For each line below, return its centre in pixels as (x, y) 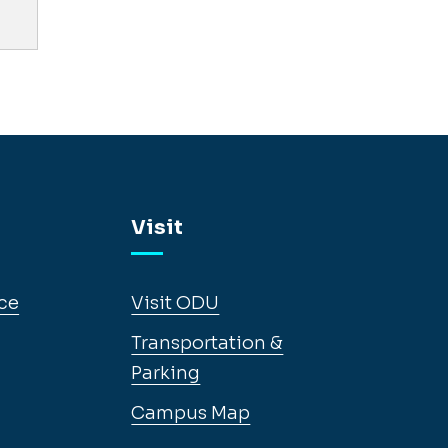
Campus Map (191, 413)
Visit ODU (175, 303)
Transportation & (207, 343)
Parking (166, 373)
